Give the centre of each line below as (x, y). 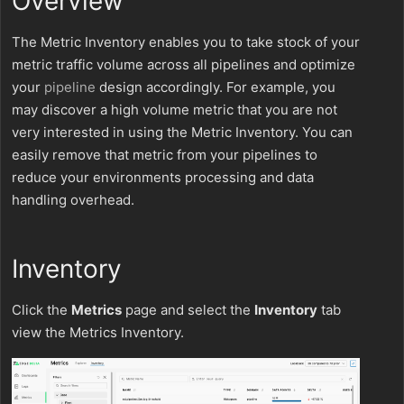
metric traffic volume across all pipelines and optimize (184, 64)
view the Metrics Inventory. (98, 332)
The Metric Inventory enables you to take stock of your (186, 42)
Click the (41, 310)
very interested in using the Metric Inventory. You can (182, 132)
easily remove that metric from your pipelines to (165, 155)
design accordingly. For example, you (216, 87)
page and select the (188, 310)
